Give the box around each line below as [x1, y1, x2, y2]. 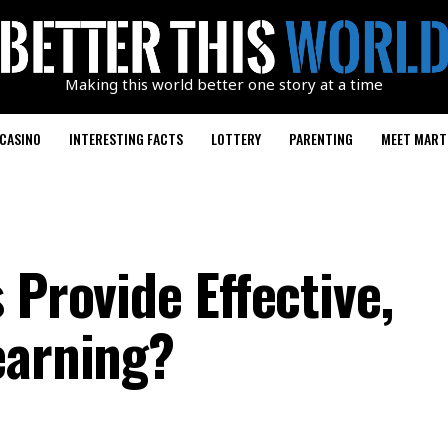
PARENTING [289, 127, 353, 149]
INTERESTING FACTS [69, 127, 183, 149]
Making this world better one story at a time [65, 73, 383, 94]
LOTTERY [211, 127, 261, 149]
